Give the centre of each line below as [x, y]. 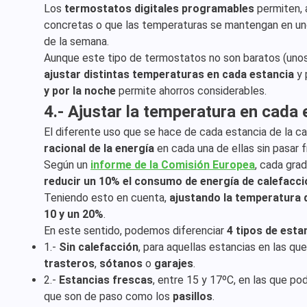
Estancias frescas [106, 280]
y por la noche [80, 91]
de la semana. [76, 41]
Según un [67, 165]
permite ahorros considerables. [191, 91]
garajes [174, 263]
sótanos [121, 263]
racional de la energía [99, 148]
